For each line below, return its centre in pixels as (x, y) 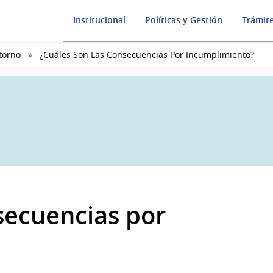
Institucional (99, 20)
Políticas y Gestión (184, 20)
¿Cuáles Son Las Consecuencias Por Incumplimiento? (147, 55)
